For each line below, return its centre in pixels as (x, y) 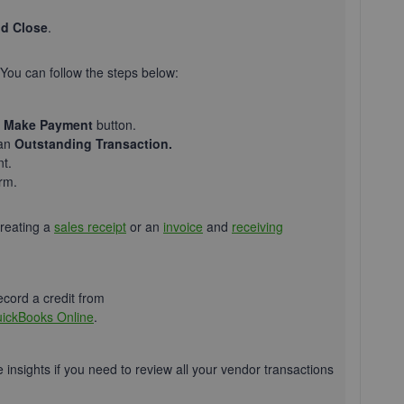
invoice (183, 226)
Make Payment (48, 124)
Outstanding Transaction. (93, 143)
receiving (257, 226)
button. (115, 124)
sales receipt (90, 226)
